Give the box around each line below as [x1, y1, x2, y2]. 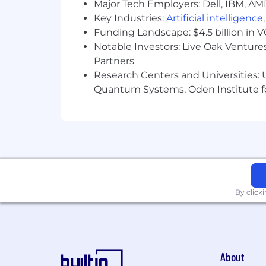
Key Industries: [94, 12, 166, 24]
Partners [94, 55, 134, 66]
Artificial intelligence [166, 12, 263, 24]
